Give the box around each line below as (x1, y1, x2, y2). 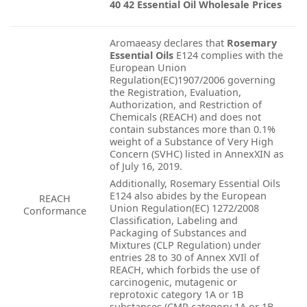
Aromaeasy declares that (110, 36, 224, 50)
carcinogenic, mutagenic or (110, 275, 237, 289)
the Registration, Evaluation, (110, 86, 241, 99)
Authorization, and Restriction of (110, 98, 262, 112)
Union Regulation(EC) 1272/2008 (110, 201, 259, 215)
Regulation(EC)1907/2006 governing (110, 73, 275, 87)
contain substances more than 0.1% (110, 123, 275, 136)
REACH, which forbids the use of (110, 263, 260, 277)
